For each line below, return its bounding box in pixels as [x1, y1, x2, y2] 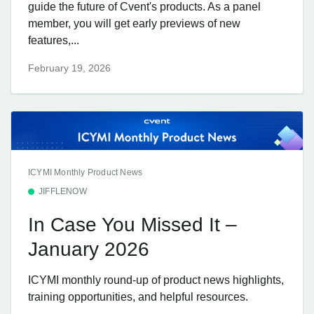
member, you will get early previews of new [28, 18, 240, 30]
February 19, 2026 [28, 62, 111, 74]
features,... [28, 34, 79, 47]
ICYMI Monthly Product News [28, 167, 143, 177]
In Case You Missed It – [28, 214, 237, 236]
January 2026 [28, 238, 149, 261]
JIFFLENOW [39, 186, 87, 196]
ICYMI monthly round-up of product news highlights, [28, 273, 284, 286]
